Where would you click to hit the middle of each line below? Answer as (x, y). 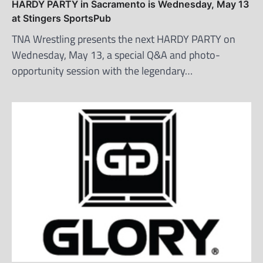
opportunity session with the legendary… (102, 70)
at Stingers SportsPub (61, 18)
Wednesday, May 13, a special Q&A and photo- (116, 55)
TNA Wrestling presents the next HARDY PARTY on (124, 39)
